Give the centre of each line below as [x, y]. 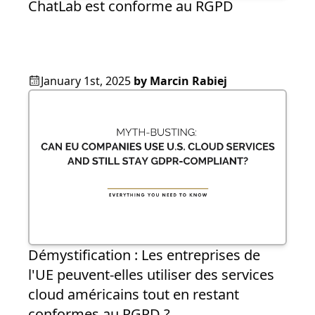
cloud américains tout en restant [134, 294]
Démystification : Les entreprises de [144, 255]
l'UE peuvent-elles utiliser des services [151, 274]
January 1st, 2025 [86, 81]
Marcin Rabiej [188, 81]
